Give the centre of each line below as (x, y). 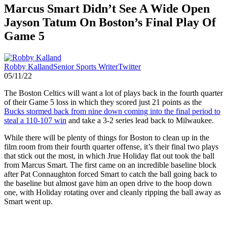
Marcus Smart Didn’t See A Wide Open (107, 8)
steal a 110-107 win (35, 120)
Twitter (129, 66)
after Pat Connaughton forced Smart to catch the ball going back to (110, 174)
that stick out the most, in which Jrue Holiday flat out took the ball (109, 156)
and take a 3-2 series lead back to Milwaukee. (140, 120)
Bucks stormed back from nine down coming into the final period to (112, 111)
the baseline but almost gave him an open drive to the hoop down (108, 183)
